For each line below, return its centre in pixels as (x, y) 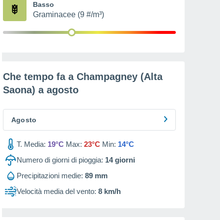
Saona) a (25, 90)
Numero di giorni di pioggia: (60, 160)
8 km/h (110, 191)
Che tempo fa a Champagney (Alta (83, 77)
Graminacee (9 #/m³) (69, 14)
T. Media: (31, 144)
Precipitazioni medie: (50, 176)
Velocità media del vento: (56, 191)
